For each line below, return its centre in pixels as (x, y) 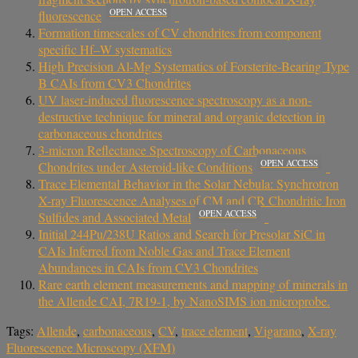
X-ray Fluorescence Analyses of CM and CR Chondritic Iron (192, 200)
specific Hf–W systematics (105, 49)
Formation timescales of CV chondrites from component (180, 32)
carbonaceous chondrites (100, 133)
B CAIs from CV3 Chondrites (115, 82)
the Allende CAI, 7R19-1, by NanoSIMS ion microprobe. (184, 300)
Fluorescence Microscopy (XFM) (91, 347)
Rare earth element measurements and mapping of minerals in (193, 284)
